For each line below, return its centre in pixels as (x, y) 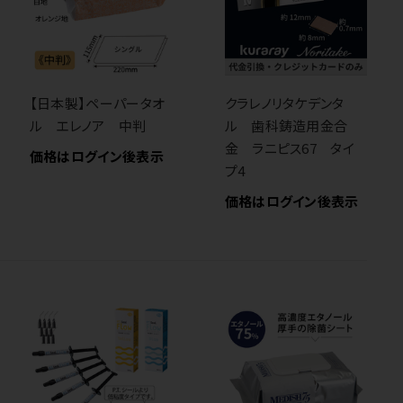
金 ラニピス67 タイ (290, 148)
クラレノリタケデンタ (284, 103)
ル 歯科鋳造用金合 (286, 126)
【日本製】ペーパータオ (97, 103)
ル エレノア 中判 (88, 126)
